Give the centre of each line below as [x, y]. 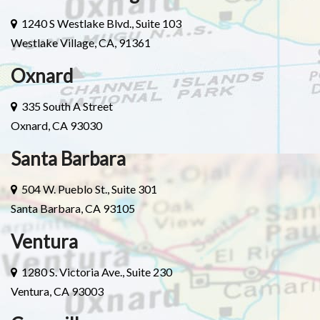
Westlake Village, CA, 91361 [81, 42]
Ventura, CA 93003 [57, 291]
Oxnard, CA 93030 [56, 125]
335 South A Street [65, 106]
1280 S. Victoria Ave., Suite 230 [95, 271]
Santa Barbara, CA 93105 [73, 208]
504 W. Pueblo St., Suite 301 [87, 189]
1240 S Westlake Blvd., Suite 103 [99, 23]
